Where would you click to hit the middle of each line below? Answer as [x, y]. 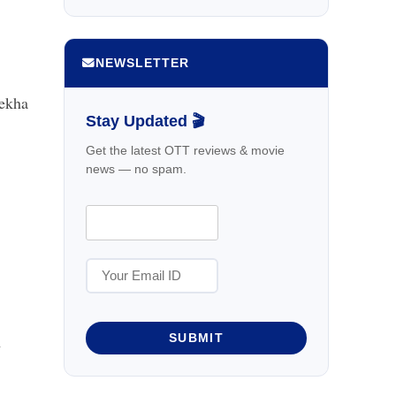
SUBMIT [196, 338]
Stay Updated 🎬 [145, 121]
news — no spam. [136, 168]
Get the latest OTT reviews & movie [185, 150]
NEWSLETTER [142, 63]
